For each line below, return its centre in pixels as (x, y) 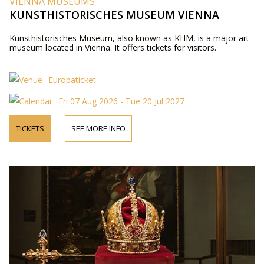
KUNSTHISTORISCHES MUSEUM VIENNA (114, 15)
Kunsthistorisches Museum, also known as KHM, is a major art (129, 38)
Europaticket (72, 80)
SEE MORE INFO (98, 128)
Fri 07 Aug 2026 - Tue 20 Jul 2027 (121, 101)
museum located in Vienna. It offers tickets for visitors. (113, 47)
